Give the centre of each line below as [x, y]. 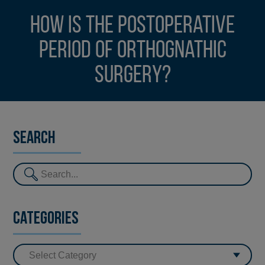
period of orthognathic [132, 51]
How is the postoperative [132, 26]
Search [35, 138]
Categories [46, 219]
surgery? [132, 76]
